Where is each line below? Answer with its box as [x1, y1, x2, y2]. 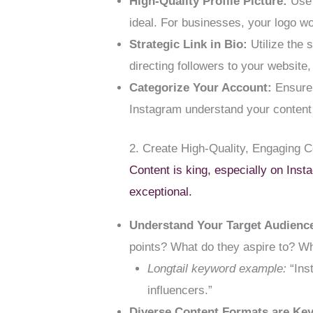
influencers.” [147, 284, 212, 298]
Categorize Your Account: [129, 80, 272, 94]
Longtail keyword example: [147, 262, 286, 276]
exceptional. [129, 185, 193, 199]
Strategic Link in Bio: [129, 37, 248, 51]
